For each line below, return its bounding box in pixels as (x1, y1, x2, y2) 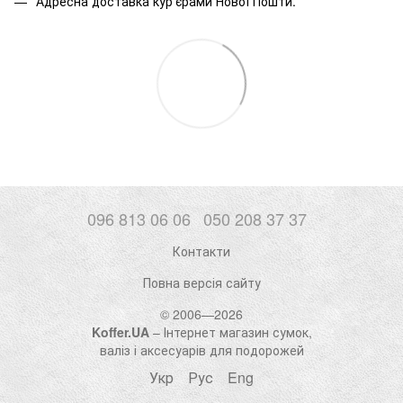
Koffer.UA (91, 323, 149, 341)
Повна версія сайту (142, 273, 261, 291)
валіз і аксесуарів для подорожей (99, 341, 304, 359)
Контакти (173, 242, 230, 260)
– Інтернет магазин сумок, (148, 323, 312, 341)
